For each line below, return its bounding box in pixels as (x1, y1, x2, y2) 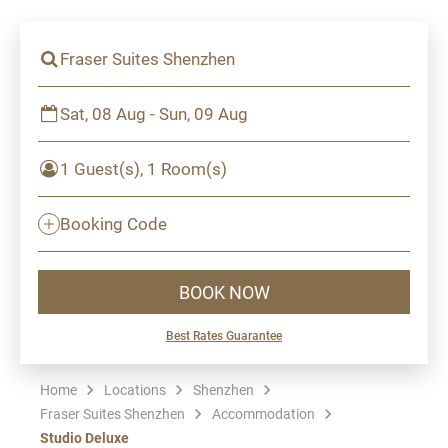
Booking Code (60, 212, 167, 235)
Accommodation (212, 404, 315, 423)
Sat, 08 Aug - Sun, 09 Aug (60, 102, 248, 125)
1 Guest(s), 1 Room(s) (60, 157, 227, 180)
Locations (104, 380, 166, 399)
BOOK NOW (178, 279, 270, 304)
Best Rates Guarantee (166, 327, 282, 343)
